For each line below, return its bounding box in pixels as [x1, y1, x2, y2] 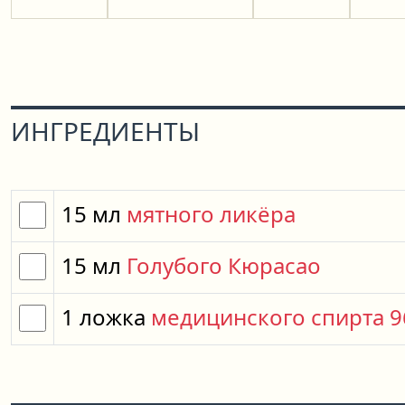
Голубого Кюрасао [127, 250, 321, 280]
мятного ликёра [127, 198, 296, 229]
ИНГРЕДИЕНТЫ [11, 113, 200, 148]
